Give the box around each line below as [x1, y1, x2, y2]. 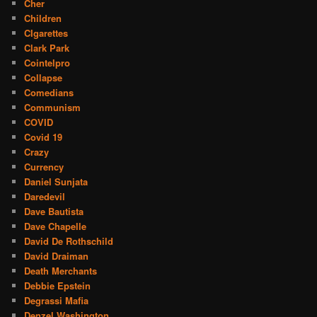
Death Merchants [24, 264, 98, 278]
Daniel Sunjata [24, 175, 88, 189]
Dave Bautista [24, 204, 84, 219]
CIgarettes [24, 26, 69, 40]
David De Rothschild [24, 234, 114, 248]
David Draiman [24, 249, 89, 263]
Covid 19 [24, 130, 63, 144]
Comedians [24, 86, 74, 100]
